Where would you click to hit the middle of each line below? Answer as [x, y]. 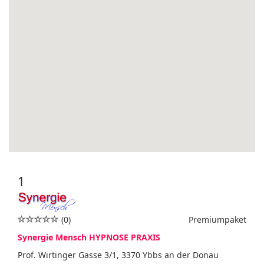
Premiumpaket [217, 220]
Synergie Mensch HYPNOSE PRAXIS [89, 237]
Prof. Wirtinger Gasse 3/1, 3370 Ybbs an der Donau [118, 255]
